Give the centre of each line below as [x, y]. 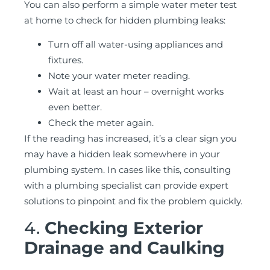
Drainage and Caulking [124, 247]
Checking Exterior [124, 228]
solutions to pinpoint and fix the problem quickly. [133, 201]
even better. [75, 107]
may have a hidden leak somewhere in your [122, 154]
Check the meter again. [101, 123]
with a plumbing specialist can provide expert [126, 186]
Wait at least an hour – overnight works [136, 92]
